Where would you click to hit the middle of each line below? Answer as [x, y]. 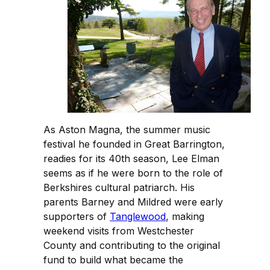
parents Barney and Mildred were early [133, 202]
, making [185, 216]
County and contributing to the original [132, 245]
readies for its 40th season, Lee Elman [131, 158]
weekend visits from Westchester [119, 231]
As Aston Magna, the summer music [127, 129]
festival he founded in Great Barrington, [134, 144]
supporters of [77, 216]
